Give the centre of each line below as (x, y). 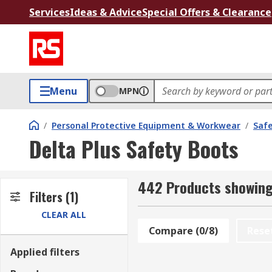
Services (49, 12)
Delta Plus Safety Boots (134, 148)
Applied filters (45, 252)
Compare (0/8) (183, 231)
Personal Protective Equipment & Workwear (146, 125)
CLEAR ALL (64, 215)
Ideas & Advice (106, 12)
